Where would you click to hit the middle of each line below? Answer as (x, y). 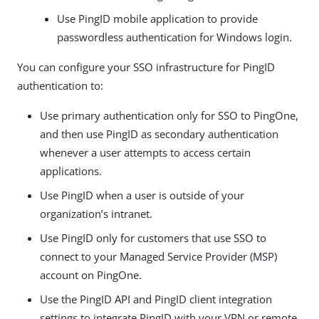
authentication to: (60, 85)
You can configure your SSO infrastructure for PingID (146, 67)
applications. (71, 171)
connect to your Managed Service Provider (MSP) (158, 256)
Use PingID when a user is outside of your (142, 195)
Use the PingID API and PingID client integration (156, 299)
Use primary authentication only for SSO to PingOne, (169, 115)
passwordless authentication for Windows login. (174, 37)
